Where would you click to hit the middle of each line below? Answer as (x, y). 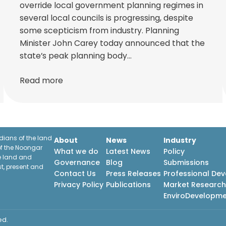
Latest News (128, 152)
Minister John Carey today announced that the (112, 43)
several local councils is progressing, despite (106, 18)
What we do (76, 152)
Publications (128, 185)
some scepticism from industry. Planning (99, 30)
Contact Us (75, 174)
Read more (41, 80)
